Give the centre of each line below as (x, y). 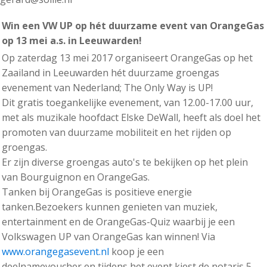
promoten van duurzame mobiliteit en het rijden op (117, 133)
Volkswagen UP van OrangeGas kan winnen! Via (108, 237)
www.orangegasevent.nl (55, 252)
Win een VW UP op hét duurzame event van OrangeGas (133, 26)
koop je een (136, 252)
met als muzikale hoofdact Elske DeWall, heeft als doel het (131, 118)
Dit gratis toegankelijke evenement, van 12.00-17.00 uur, (128, 103)
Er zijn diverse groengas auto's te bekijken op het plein (125, 162)
